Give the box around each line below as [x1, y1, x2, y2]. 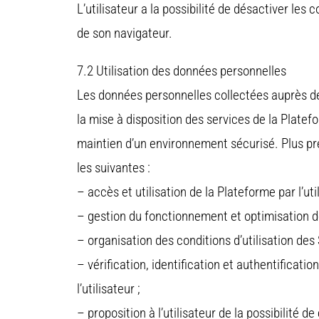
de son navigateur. [77, 25, 172, 42]
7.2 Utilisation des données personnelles [77, 63, 286, 80]
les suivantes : [77, 159, 150, 177]
